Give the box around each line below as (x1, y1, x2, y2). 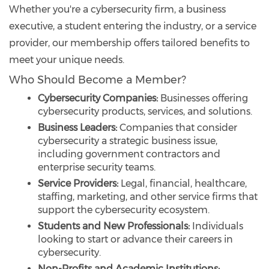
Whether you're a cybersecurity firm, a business (9, 3, 226, 15)
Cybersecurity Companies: (38, 92, 158, 104)
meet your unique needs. (9, 53, 124, 65)
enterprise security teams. (38, 161, 156, 173)
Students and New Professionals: (38, 220, 190, 232)
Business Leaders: (38, 121, 117, 133)
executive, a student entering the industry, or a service (9, 20, 256, 32)
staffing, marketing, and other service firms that (38, 190, 258, 202)
